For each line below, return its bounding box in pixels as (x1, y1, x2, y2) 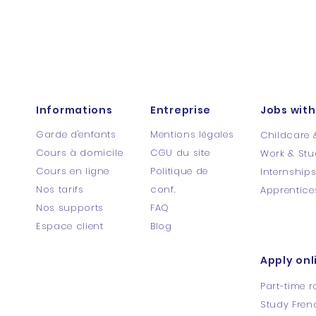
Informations (36, 103, 113, 117)
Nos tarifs (36, 183, 84, 196)
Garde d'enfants (36, 128, 116, 141)
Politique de (150, 164, 208, 178)
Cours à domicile (36, 146, 123, 159)
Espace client (36, 219, 104, 233)
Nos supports (36, 201, 104, 214)
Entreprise (150, 103, 211, 117)
